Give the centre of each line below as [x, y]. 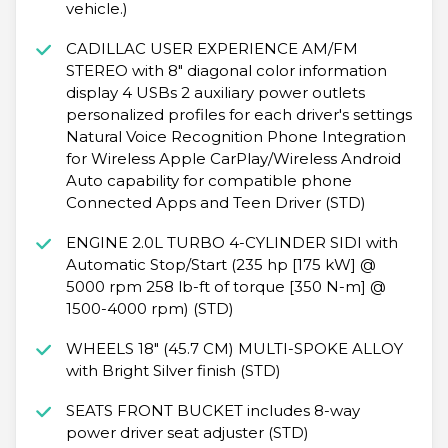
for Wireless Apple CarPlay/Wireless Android [233, 159]
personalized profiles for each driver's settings [238, 115]
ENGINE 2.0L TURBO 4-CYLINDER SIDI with [231, 243]
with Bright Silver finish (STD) [173, 371]
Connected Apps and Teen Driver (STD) [215, 203]
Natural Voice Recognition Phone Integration [235, 137]
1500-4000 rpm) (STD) [149, 309]
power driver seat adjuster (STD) [187, 433]
